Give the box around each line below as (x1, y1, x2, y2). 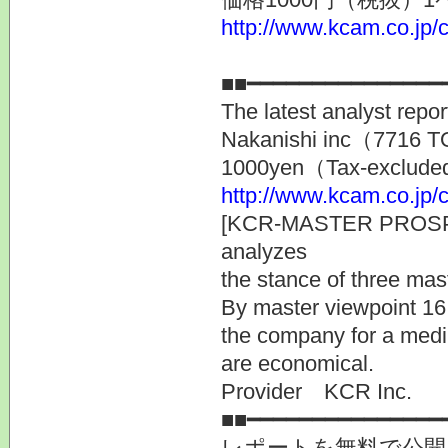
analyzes (220, 238, 307, 264)
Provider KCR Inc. (220, 378, 412, 404)
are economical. (220, 350, 374, 376)
